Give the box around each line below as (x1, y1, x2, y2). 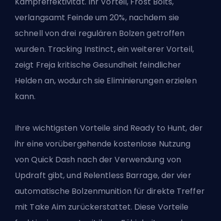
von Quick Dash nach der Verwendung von (15, 153, 181, 165)
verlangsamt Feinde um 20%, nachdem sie (15, 11, 179, 23)
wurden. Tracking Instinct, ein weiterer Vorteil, (15, 43, 194, 55)
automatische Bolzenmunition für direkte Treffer (15, 185, 205, 197)
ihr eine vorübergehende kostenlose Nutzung (15, 138, 191, 149)
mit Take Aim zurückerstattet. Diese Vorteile (15, 201, 189, 213)
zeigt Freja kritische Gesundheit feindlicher (15, 59, 182, 71)
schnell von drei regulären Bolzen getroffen (15, 27, 185, 39)
